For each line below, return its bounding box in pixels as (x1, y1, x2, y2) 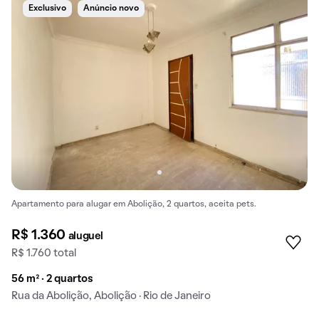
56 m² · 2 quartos (11, 273, 93, 284)
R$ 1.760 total (11, 248, 76, 258)
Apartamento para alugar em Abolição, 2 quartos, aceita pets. (11, 201, 256, 209)
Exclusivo (28, 4, 66, 12)
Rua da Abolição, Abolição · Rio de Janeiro (11, 291, 211, 301)
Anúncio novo (83, 4, 139, 12)
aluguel (68, 231, 103, 241)
